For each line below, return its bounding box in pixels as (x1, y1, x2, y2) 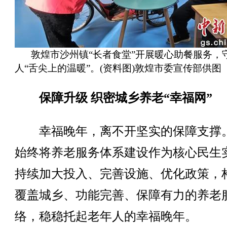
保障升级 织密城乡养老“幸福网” (39, 91, 212, 104)
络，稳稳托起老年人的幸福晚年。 (14, 210, 197, 223)
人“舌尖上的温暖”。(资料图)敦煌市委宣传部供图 (14, 63, 221, 73)
